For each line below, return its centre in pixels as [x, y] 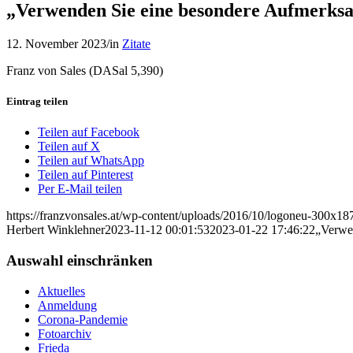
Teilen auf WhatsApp [91, 161]
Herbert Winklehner [56, 230]
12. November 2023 [56, 43]
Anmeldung [67, 305]
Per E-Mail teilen [80, 189]
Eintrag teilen [37, 101]
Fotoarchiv [65, 333]
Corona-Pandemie [83, 319]
